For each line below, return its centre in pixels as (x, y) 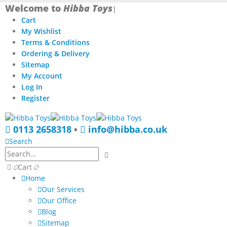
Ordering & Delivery (55, 53)
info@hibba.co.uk (126, 129)
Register (35, 98)
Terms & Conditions (55, 42)
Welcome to (34, 8)
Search (21, 141)
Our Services (63, 189)
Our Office (59, 200)
